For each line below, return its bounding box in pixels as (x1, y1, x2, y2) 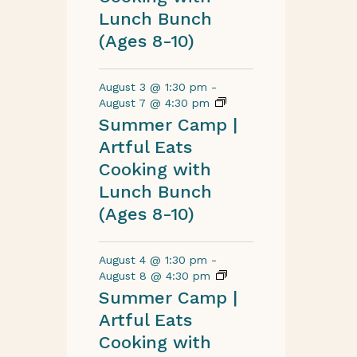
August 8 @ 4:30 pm (98, 269, 210, 282)
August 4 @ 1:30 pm (98, 253, 207, 266)
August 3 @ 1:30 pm (98, 80, 207, 93)
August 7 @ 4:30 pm (98, 96, 210, 109)
